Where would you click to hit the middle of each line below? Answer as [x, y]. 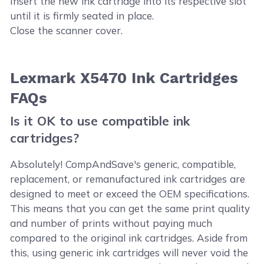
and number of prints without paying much [111, 223]
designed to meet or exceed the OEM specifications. [130, 194]
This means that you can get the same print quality [130, 208]
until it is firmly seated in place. [82, 15]
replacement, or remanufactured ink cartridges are [128, 179]
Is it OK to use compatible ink [100, 121]
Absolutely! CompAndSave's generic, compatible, [123, 164]
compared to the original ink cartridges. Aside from [129, 238]
